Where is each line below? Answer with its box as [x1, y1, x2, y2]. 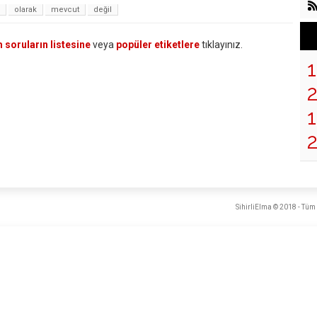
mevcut [51, 5, 79, 15]
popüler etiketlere [115, 39, 200, 51]
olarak [14, 5, 37, 15]
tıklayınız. [199, 39, 243, 51]
